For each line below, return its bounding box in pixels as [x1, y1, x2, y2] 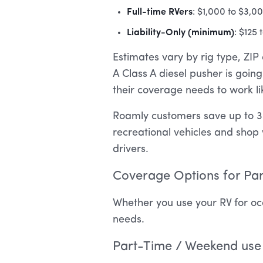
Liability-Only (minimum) [127, 25, 234, 38]
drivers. [113, 144, 149, 154]
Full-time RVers [127, 4, 193, 17]
